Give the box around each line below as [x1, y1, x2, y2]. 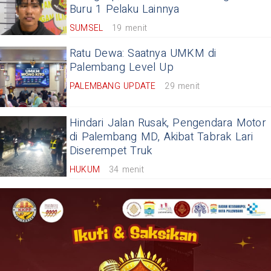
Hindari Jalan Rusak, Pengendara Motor [70, 114, 266, 131]
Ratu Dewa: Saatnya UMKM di [70, 45, 217, 62]
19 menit [112, 21, 147, 34]
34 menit [109, 163, 144, 176]
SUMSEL [70, 21, 103, 34]
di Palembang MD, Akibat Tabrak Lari [70, 128, 253, 145]
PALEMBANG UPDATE [70, 79, 156, 93]
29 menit [165, 79, 200, 93]
